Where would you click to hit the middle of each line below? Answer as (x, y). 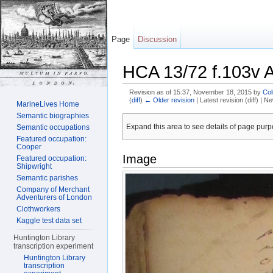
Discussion (158, 39)
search (209, 108)
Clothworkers (39, 209)
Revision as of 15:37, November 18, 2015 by (196, 92)
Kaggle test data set (49, 221)
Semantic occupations (53, 127)
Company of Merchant (53, 190)
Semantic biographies (53, 116)
